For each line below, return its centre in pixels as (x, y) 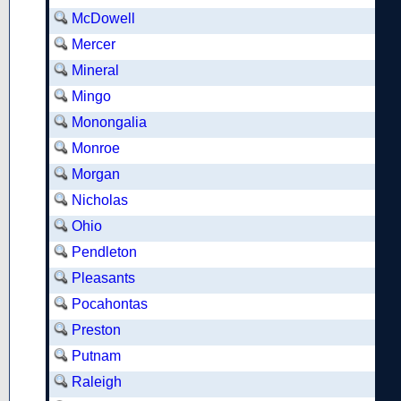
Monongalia (109, 122)
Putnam (96, 356)
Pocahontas (110, 304)
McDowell (103, 18)
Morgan (96, 174)
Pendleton (104, 252)
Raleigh (97, 382)
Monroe (96, 148)
